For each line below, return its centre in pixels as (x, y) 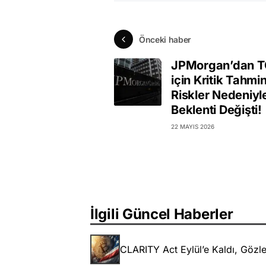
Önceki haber (165, 39)
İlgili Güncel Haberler (162, 214)
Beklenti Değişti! (216, 110)
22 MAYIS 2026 (193, 127)
